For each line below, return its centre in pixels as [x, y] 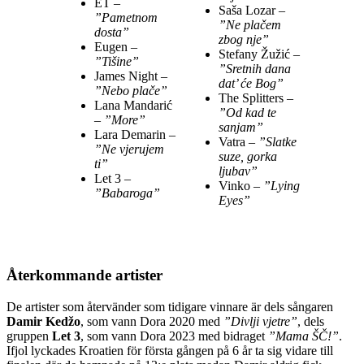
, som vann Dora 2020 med [152, 321]
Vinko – [241, 186]
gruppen [29, 336]
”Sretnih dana [255, 69]
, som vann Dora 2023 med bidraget [174, 336]
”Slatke [277, 142]
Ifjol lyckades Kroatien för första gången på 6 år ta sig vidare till [170, 350]
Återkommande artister [84, 275]
